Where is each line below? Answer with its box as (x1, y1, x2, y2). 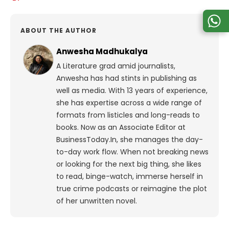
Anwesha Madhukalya (56, 46, 148, 57)
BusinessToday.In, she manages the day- (56, 134, 203, 145)
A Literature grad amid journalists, (56, 61, 175, 72)
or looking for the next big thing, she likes (56, 159, 201, 170)
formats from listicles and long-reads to (56, 110, 200, 121)
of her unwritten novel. (56, 196, 137, 207)
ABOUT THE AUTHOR (20, 26, 97, 35)
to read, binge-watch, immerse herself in (56, 171, 203, 182)
